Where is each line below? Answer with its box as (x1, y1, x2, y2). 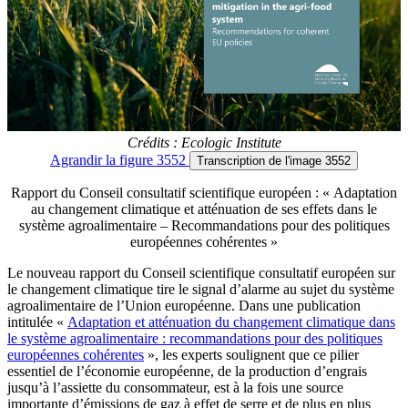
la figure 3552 (106, 151, 186, 168)
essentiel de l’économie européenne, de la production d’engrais (7, 362, 367, 379)
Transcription (197, 153, 269, 168)
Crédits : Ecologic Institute (127, 134, 281, 150)
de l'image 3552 (269, 153, 351, 168)
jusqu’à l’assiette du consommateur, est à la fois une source (7, 379, 343, 395)
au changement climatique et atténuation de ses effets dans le (31, 200, 377, 217)
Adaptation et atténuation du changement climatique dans (67, 313, 395, 330)
